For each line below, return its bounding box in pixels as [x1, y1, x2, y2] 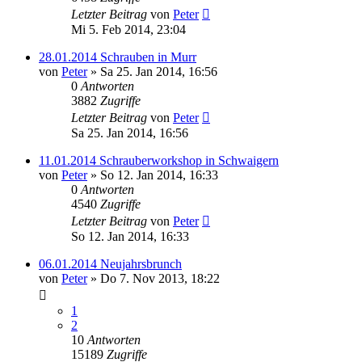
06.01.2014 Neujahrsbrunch [39, 257, 182, 271]
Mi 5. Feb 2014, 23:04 [71, 23, 186, 36]
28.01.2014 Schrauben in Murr [39, 50, 196, 64]
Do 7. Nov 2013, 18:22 [100, 271, 220, 285]
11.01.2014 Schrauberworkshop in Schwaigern [39, 154, 279, 167]
